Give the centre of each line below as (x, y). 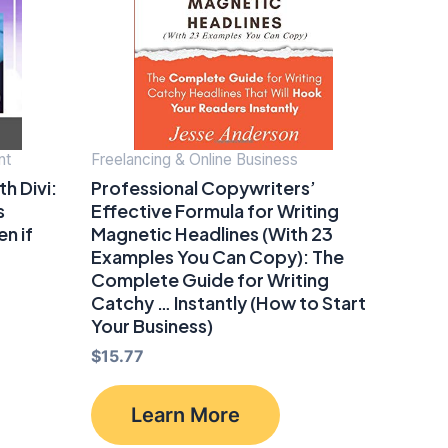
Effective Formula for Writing (215, 211)
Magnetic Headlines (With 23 (212, 234)
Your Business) (152, 326)
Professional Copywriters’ (203, 188)
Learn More (185, 415)
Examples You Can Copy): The (217, 257)
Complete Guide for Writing (210, 280)
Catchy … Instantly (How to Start (228, 303)
